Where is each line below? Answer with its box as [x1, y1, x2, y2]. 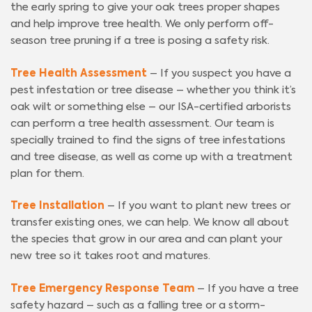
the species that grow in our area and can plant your [10, 234, 282, 245]
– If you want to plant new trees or [104, 201, 290, 212]
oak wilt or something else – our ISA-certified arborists [10, 101, 291, 112]
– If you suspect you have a [147, 68, 291, 79]
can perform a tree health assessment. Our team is [10, 118, 274, 129]
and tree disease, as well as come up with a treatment [10, 151, 292, 162]
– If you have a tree [194, 283, 299, 294]
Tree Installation [10, 201, 104, 212]
